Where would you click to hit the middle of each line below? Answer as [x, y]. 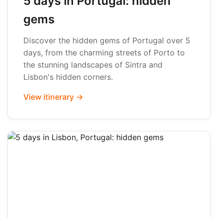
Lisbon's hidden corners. [68, 77]
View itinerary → [53, 97]
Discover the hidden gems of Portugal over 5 [107, 40]
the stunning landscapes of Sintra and [93, 65]
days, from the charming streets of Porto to [104, 53]
